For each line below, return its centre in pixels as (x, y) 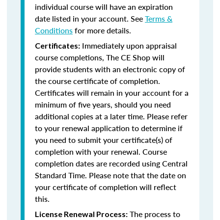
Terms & (159, 18)
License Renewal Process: (81, 214)
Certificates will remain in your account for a (112, 93)
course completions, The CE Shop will (100, 57)
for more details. (102, 30)
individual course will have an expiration (104, 7)
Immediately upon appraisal (128, 45)
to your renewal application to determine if (109, 128)
